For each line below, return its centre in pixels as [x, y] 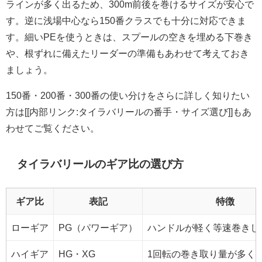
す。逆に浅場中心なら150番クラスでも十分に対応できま [126, 21]
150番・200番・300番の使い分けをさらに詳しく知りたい [128, 96]
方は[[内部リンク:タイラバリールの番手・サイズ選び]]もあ [129, 112]
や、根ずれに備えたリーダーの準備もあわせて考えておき [127, 54]
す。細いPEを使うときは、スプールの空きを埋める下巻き [129, 37]
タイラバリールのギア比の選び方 [101, 164]
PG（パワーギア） [98, 228]
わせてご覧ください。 [53, 128]
